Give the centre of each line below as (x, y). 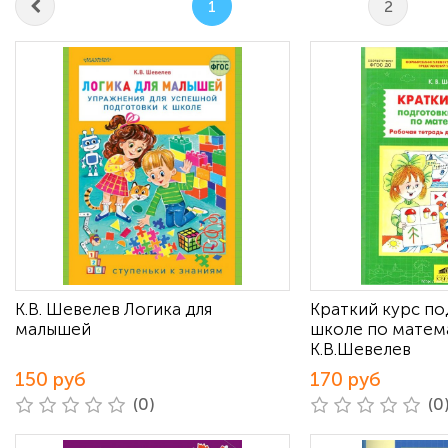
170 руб (345, 379)
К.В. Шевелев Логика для (113, 309)
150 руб (50, 379)
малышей (53, 329)
